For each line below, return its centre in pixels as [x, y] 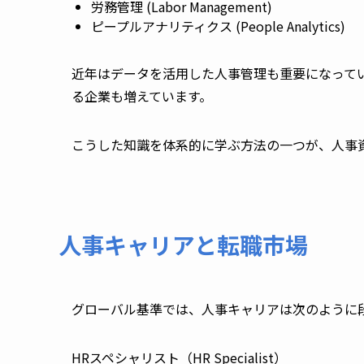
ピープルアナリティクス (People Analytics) [220, 26]
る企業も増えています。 [143, 96]
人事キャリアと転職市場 [183, 244]
